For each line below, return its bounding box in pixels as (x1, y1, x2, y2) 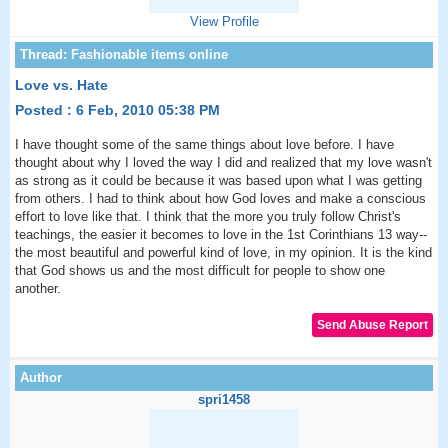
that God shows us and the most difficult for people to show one (15, 263, 385, 278)
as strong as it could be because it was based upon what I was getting (15, 173, 422, 188)
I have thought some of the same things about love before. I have (15, 137, 394, 152)
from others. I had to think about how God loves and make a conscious (15, 191, 426, 206)
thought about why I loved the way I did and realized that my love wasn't (15, 155, 432, 170)
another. (15, 281, 61, 296)
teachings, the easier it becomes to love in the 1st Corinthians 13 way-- (15, 227, 427, 242)
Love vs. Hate (15, 77, 108, 93)
